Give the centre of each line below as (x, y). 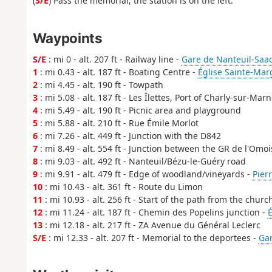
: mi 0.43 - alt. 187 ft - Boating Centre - (117, 72)
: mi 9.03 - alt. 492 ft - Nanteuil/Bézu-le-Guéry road (141, 161)
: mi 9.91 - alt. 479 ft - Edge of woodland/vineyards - (145, 174)
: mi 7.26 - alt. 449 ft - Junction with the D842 (129, 136)
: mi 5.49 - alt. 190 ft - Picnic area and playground (139, 110)
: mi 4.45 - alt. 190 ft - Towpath (100, 85)
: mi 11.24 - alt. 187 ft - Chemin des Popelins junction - (155, 212)
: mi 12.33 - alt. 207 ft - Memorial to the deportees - (152, 238)
